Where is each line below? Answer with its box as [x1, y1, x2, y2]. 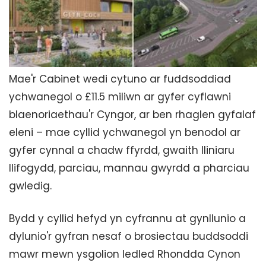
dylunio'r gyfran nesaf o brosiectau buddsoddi [9, 229, 248, 243]
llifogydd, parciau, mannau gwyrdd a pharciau [9, 161, 249, 175]
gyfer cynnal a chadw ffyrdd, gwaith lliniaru [9, 143, 235, 157]
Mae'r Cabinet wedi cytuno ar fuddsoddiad [9, 72, 231, 86]
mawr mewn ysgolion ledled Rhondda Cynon [9, 247, 240, 261]
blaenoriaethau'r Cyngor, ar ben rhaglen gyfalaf [9, 107, 256, 122]
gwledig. [9, 179, 52, 193]
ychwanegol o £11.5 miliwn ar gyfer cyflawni [9, 90, 231, 104]
